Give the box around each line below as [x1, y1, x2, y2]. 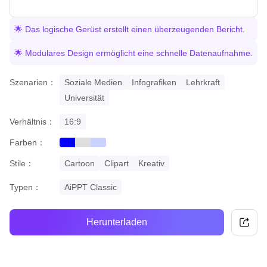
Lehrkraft [186, 77, 220, 87]
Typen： [10, 182, 41, 192]
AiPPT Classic [64, 182, 117, 192]
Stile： [10, 158, 34, 168]
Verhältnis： [10, 116, 55, 126]
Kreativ [138, 158, 164, 168]
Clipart [104, 158, 129, 168]
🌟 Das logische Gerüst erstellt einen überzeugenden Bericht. [14, 24, 245, 34]
